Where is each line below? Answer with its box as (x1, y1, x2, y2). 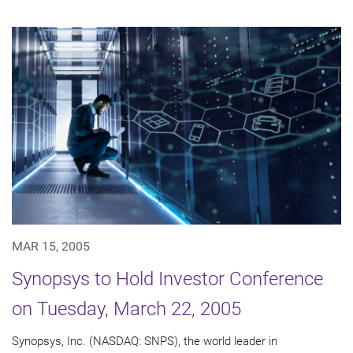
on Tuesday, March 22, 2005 (12, 297, 241, 320)
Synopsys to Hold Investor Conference (12, 267, 323, 290)
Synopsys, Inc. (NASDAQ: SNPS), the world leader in (12, 333, 277, 348)
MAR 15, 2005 (12, 238, 90, 254)
